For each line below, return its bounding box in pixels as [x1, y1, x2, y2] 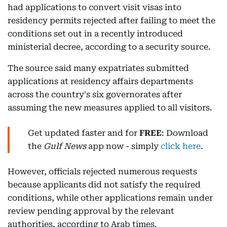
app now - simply [86, 141, 161, 151]
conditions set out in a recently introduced [8, 29, 183, 39]
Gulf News [44, 141, 86, 151]
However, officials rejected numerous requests [8, 167, 197, 176]
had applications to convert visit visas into [8, 3, 181, 12]
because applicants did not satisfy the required [8, 180, 201, 190]
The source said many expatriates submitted [8, 63, 189, 73]
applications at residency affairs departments [8, 77, 193, 86]
